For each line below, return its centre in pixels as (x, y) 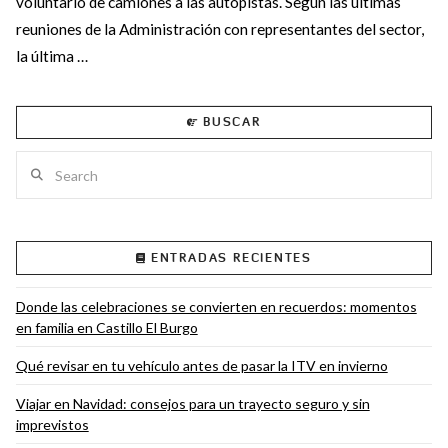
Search (36, 163)
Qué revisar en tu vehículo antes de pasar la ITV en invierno (201, 366)
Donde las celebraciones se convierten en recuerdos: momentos (216, 307)
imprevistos (52, 425)
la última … (51, 55)
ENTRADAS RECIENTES (231, 258)
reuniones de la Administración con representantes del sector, (219, 28)
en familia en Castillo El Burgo (106, 328)
